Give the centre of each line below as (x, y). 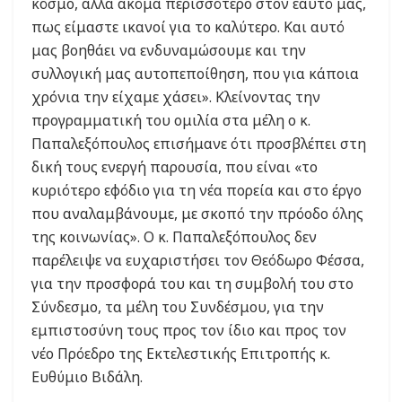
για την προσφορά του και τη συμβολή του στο (192, 284)
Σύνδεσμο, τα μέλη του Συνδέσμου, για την (178, 307)
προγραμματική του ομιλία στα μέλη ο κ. (171, 121)
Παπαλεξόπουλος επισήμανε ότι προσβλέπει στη (199, 144)
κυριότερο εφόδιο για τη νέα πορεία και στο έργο (197, 191)
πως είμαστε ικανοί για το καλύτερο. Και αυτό (188, 27)
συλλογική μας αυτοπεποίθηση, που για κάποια (195, 74)
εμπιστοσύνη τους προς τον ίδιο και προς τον (189, 331)
